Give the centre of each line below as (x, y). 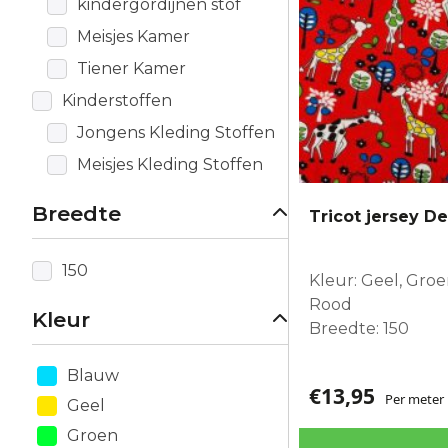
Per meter (414, 398)
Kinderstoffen (117, 100)
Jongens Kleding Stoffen (176, 132)
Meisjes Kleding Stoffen (170, 164)
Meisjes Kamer (133, 36)
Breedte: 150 (359, 328)
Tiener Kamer (131, 68)
